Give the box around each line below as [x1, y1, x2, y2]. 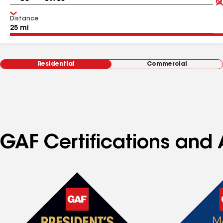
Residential [37, 61, 75, 67]
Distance [10, 16, 38, 22]
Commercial [147, 61, 187, 67]
